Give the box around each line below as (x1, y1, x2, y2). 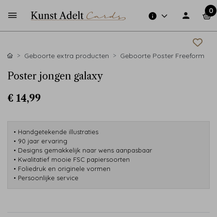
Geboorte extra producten (24, 51, 109, 60)
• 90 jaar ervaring (14, 137, 67, 145)
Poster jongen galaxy (7, 70, 103, 82)
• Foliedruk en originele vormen (14, 165, 110, 172)
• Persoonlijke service (14, 174, 78, 182)
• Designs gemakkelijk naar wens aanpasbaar (14, 146, 152, 154)
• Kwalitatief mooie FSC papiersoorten (14, 155, 130, 163)
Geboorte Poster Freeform (120, 51, 204, 60)
